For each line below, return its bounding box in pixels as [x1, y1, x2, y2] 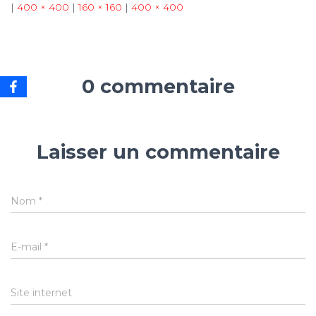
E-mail [11, 241, 44, 253]
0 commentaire [81, 75, 235, 98]
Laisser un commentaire [36, 140, 280, 164]
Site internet [11, 286, 72, 299]
